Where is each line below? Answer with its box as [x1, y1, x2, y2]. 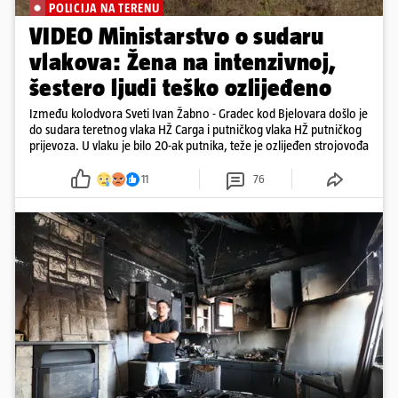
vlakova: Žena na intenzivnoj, [29, 48, 337, 76]
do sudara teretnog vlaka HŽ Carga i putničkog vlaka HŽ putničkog [29, 122, 362, 138]
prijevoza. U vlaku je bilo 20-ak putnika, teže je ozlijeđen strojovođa [29, 138, 369, 154]
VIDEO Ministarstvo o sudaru [29, 22, 324, 51]
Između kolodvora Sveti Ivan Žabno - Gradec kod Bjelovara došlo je [29, 106, 368, 122]
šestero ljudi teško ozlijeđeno [29, 74, 331, 102]
